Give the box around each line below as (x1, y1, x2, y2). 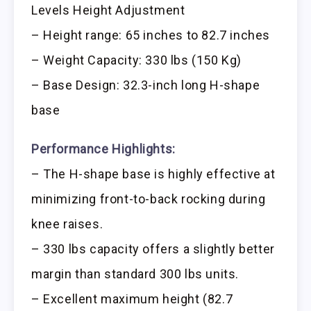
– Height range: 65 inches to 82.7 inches (31, 27, 270, 42)
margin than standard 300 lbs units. (31, 267, 239, 282)
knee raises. (31, 217, 103, 232)
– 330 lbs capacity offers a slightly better (31, 242, 275, 257)
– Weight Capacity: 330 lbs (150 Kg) (31, 52, 242, 67)
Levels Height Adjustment (31, 2, 185, 17)
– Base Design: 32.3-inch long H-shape (31, 77, 260, 92)
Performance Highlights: (31, 142, 176, 157)
